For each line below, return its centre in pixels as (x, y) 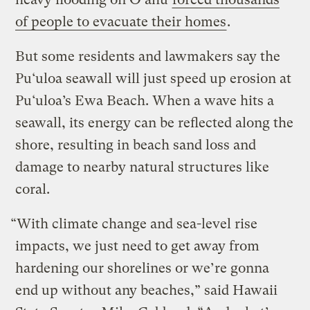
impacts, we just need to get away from (138, 246)
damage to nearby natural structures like (143, 167)
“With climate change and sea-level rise (134, 224)
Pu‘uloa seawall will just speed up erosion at (154, 79)
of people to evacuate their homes (121, 22)
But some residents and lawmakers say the (148, 57)
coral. (33, 190)
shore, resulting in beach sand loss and (136, 145)
